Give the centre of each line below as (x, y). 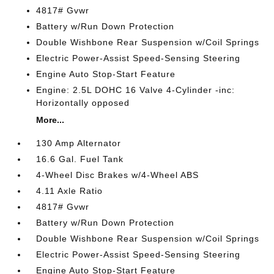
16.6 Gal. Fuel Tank (80, 159)
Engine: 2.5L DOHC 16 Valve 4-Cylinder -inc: (136, 90)
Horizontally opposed (83, 103)
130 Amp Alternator (79, 143)
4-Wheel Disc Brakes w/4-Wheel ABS (118, 175)
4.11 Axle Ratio (70, 191)
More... (50, 120)
